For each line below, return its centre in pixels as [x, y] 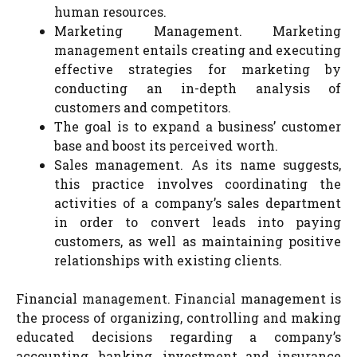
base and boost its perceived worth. [166, 145]
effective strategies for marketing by [198, 69]
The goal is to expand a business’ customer [198, 126]
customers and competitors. [143, 107]
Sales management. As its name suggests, [198, 165]
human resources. [110, 12]
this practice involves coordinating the [198, 184]
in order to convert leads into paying [198, 222]
